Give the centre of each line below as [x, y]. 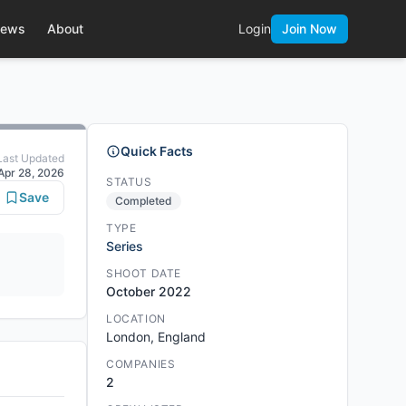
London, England [156, 337]
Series [125, 246]
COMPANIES [141, 364]
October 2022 [149, 291]
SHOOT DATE [144, 273]
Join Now [309, 29]
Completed [144, 201]
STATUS [129, 182]
